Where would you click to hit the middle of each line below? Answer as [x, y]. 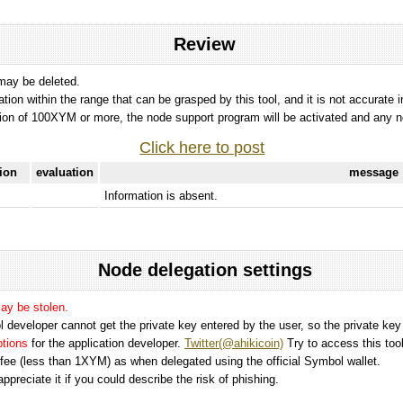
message [374, 172]
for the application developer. [108, 343]
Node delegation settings [205, 269]
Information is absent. [161, 195]
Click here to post [202, 147]
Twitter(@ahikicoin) [234, 343]
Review [205, 44]
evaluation [64, 172]
